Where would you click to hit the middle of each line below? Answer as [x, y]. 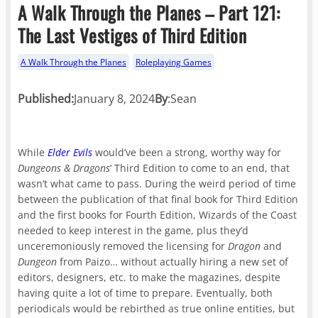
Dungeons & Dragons [64, 168]
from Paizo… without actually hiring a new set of [174, 261]
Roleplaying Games [174, 62]
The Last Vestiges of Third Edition [132, 35]
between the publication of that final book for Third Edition [158, 199]
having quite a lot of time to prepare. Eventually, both [146, 292]
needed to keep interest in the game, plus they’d [133, 230]
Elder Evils [70, 152]
